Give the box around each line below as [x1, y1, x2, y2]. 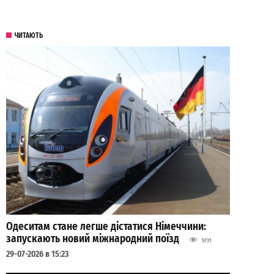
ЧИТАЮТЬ [15, 31, 43, 40]
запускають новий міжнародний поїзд [6, 232, 182, 246]
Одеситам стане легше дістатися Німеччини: [6, 220, 206, 234]
